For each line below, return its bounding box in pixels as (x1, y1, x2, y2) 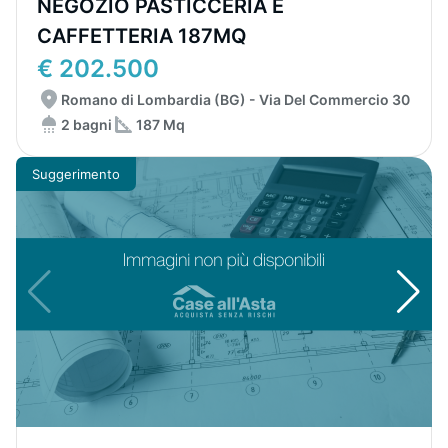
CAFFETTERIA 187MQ (37, 24, 247, 48)
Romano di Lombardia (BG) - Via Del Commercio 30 (61, 91, 410, 108)
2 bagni (61, 115, 112, 133)
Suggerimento (32, 165, 120, 182)
